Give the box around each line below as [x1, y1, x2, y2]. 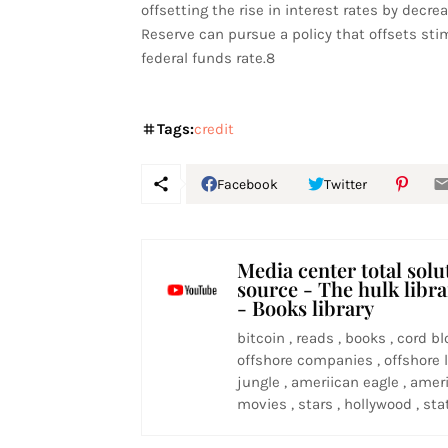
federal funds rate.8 [140, 49, 275, 67]
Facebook [216, 175, 278, 193]
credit [193, 120, 234, 138]
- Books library [236, 294, 374, 321]
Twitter [323, 175, 367, 193]
